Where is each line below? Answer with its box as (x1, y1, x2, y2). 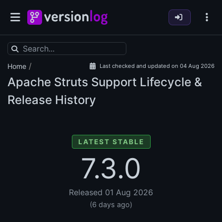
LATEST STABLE (78, 138, 144, 146)
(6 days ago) (90, 200, 132, 209)
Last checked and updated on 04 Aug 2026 (100, 62, 215, 70)
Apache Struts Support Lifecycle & (7, 75, 202, 90)
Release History (7, 93, 96, 108)
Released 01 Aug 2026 (69, 187, 153, 198)
